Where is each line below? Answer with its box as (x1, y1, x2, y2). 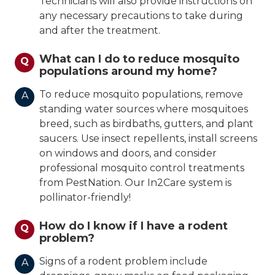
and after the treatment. (39, 25, 160, 37)
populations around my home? (39, 64, 217, 79)
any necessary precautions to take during (39, 10, 243, 22)
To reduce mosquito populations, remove (39, 88, 243, 101)
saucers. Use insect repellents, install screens (39, 133, 257, 145)
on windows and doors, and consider (39, 147, 217, 160)
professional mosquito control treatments (39, 162, 244, 174)
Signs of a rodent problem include (39, 255, 207, 268)
